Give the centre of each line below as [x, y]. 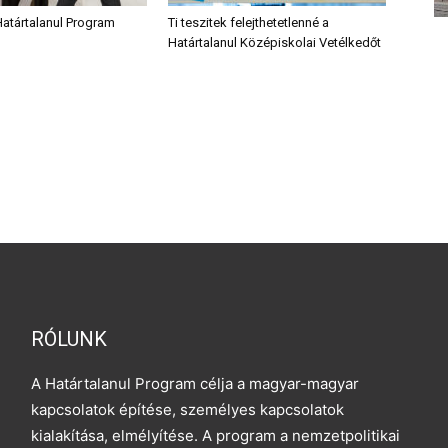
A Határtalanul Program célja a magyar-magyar [195, 383]
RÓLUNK [69, 338]
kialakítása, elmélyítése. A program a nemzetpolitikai [216, 435]
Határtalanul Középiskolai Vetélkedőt [274, 42]
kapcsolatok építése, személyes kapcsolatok [188, 409]
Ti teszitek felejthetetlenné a [248, 22]
